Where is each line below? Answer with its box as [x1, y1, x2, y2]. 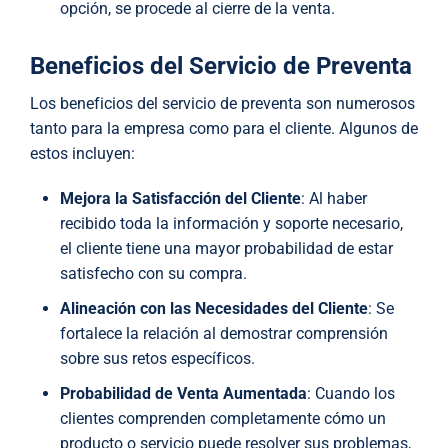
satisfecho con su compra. [60, 264, 247, 284]
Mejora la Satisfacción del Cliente [60, 189, 301, 209]
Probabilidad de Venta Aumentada [60, 384, 307, 404]
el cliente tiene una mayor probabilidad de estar [60, 239, 393, 259]
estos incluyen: [30, 144, 135, 164]
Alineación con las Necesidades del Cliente [60, 299, 368, 319]
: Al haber [301, 189, 367, 209]
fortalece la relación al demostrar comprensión [60, 324, 388, 344]
